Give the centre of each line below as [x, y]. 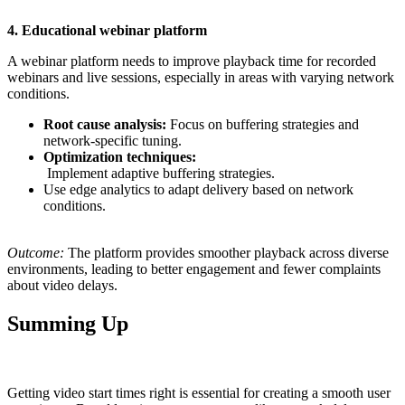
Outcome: [36, 253]
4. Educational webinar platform [107, 31]
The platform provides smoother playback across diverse [226, 253]
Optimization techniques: [120, 157]
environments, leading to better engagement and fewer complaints [194, 269]
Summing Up [68, 324]
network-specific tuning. [113, 141]
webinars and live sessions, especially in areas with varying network [201, 78]
